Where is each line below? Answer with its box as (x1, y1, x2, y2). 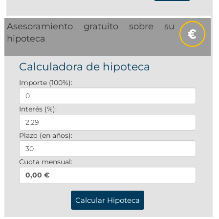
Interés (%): (19, 104, 57, 113)
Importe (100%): (19, 78, 73, 87)
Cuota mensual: (19, 157, 73, 166)
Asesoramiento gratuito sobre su (7, 21, 175, 32)
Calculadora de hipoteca (19, 60, 151, 73)
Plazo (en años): (19, 131, 73, 140)
